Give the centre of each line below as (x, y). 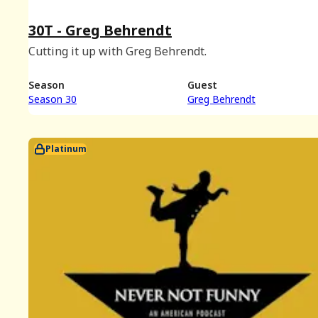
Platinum (66, 149)
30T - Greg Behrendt (100, 30)
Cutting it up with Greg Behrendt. (117, 51)
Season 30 (53, 99)
